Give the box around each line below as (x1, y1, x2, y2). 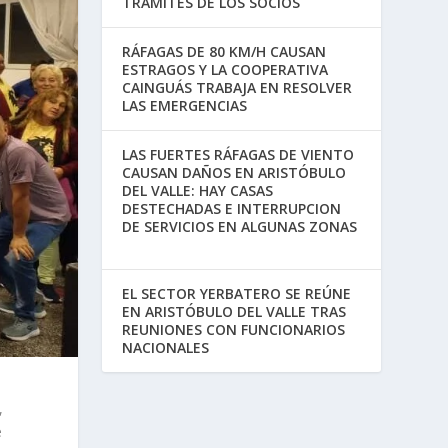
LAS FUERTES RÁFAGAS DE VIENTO (122, 145, 355, 164)
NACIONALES (122, 338, 210, 357)
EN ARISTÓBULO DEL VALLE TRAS (122, 302, 347, 321)
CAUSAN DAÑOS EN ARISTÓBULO (122, 163, 347, 182)
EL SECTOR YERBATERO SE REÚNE (122, 284, 352, 303)
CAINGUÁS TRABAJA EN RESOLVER (122, 78, 353, 97)
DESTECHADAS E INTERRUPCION (122, 199, 342, 218)
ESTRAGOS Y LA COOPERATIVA (122, 60, 329, 79)
